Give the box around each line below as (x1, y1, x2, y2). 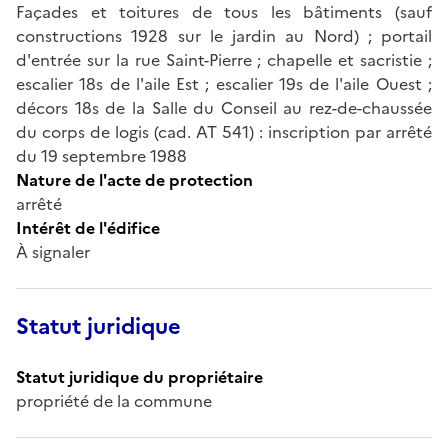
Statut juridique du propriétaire (16, 364, 263, 389)
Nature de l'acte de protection (16, 167, 253, 192)
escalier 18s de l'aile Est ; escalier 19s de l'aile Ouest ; (16, 71, 432, 96)
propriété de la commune (16, 388, 212, 413)
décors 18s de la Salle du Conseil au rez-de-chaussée (16, 95, 432, 120)
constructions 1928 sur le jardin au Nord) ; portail (16, 23, 432, 48)
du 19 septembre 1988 (16, 143, 187, 168)
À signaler (16, 239, 90, 264)
